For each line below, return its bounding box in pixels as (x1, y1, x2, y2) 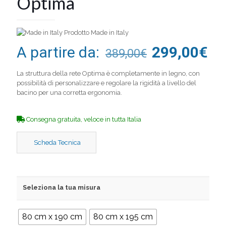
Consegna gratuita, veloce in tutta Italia (25, 115, 141, 123)
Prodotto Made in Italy (63, 28, 129, 36)
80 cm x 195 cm (93, 211, 153, 221)
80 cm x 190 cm (22, 211, 82, 221)
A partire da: (17, 43, 103, 61)
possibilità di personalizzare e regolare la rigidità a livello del (17, 79, 196, 87)
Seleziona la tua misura (23, 183, 100, 191)
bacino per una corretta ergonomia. (17, 88, 122, 96)
